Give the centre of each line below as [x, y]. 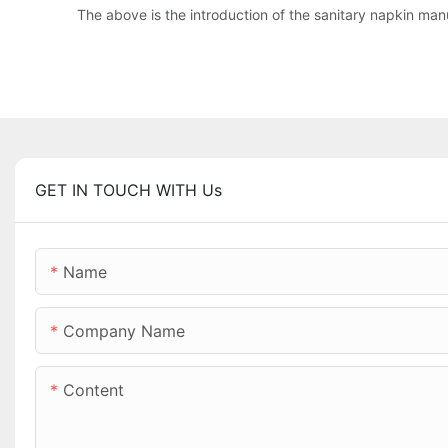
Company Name [124, 331]
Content [93, 390]
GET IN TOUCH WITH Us [128, 190]
